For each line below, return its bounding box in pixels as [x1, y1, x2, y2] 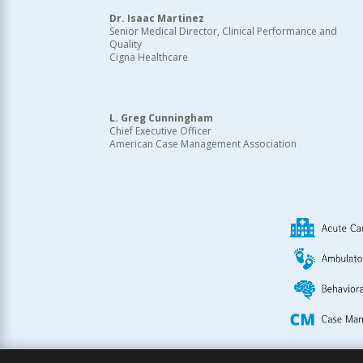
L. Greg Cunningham [109, 111, 214, 126]
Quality [109, 37, 143, 52]
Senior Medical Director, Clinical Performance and [109, 24, 338, 39]
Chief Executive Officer [109, 124, 212, 139]
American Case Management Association [109, 137, 297, 152]
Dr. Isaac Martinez [109, 11, 205, 26]
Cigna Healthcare [109, 50, 189, 65]
